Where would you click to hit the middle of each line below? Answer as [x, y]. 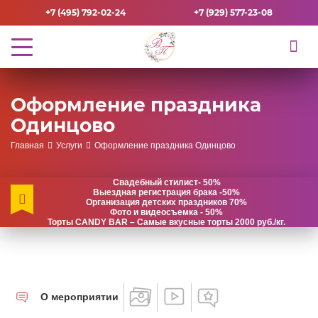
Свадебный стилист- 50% [166, 183]
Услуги [69, 146]
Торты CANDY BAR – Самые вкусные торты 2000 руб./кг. [166, 223]
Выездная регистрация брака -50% [166, 193]
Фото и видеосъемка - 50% [166, 213]
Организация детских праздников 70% [166, 203]
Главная [27, 146]
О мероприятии [79, 297]
